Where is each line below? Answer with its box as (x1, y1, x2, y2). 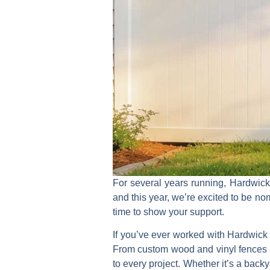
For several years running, (113, 177, 230, 188)
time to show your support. (113, 206, 224, 217)
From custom (113, 243, 171, 254)
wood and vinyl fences (171, 243, 268, 254)
